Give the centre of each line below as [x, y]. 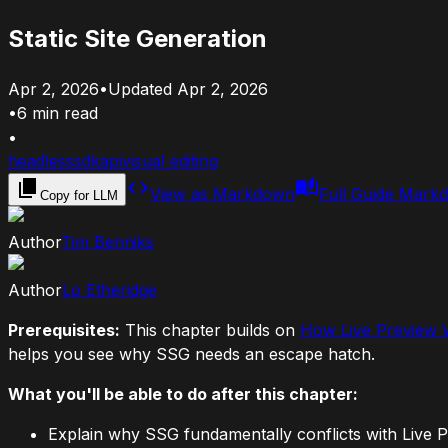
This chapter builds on [210, 329]
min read [65, 112]
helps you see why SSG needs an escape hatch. [191, 353]
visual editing [170, 160]
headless [41, 160]
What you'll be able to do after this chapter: [183, 393]
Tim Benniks [107, 241]
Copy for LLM [79, 195]
